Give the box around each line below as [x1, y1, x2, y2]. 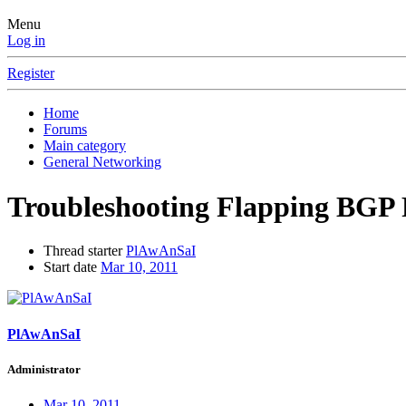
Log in [7, 33, 45, 49]
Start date [43, 259, 97, 275]
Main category [43, 138, 126, 154]
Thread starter [43, 243, 122, 259]
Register [7, 65, 54, 82]
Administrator [7, 362, 81, 376]
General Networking [43, 154, 161, 170]
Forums [43, 121, 87, 138]
